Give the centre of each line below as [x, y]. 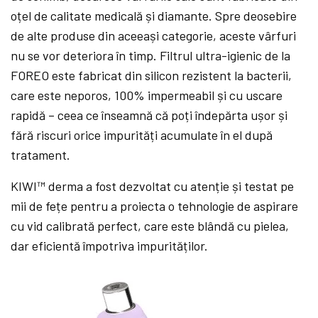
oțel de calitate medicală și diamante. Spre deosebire [154, 16]
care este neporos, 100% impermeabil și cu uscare [147, 95]
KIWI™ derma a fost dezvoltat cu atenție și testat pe [153, 186]
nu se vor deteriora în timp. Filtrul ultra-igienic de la [151, 56]
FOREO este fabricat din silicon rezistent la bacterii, [152, 76]
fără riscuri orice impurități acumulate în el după [142, 135]
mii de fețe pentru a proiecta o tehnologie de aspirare [155, 206]
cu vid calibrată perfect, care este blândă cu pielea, [150, 226]
